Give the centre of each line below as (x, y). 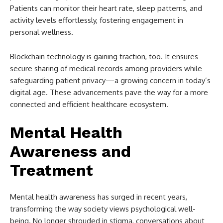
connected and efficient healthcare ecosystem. (89, 105)
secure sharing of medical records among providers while (106, 69)
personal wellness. (42, 32)
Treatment (52, 170)
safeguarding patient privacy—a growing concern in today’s (110, 81)
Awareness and (70, 152)
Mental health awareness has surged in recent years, (99, 197)
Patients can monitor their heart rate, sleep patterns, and (106, 8)
